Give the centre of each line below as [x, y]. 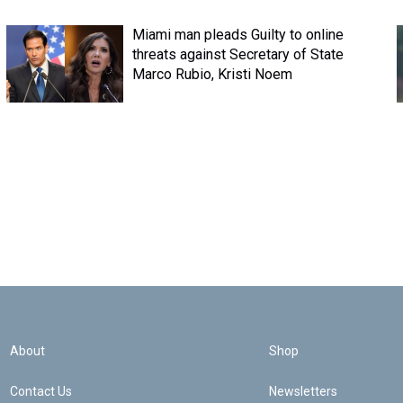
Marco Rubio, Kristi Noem [212, 74]
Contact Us [41, 391]
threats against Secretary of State [237, 54]
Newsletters [303, 391]
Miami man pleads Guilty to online [237, 35]
